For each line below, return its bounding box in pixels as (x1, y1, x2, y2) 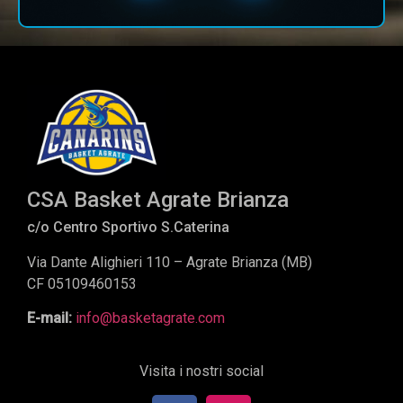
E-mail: (27, 309, 76, 327)
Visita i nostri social (139, 362, 264, 380)
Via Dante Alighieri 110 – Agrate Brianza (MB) (27, 253, 312, 271)
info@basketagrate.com (76, 309, 225, 327)
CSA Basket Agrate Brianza (27, 186, 289, 212)
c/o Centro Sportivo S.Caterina (27, 218, 229, 236)
